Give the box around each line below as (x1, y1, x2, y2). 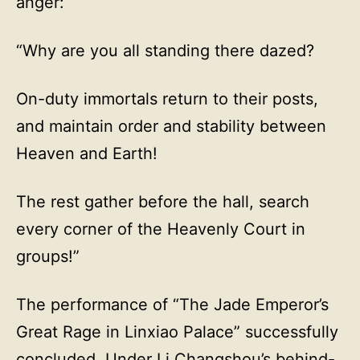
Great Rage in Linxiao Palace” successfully (16, 322, 338, 342)
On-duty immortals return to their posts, (16, 89, 318, 108)
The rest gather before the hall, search (16, 192, 309, 211)
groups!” (16, 247, 80, 266)
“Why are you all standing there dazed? (16, 41, 314, 60)
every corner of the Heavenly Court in (16, 219, 305, 239)
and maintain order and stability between (16, 117, 326, 136)
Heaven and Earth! (16, 144, 157, 163)
